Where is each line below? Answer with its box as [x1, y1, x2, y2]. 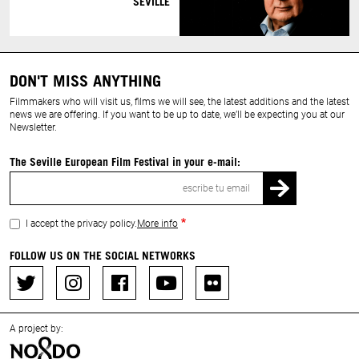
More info [137, 218, 178, 230]
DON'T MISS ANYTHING [10, 71, 161, 91]
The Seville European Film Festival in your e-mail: [10, 154, 240, 168]
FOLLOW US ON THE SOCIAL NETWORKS [10, 248, 196, 263]
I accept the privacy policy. [26, 218, 137, 230]
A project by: [10, 323, 63, 335]
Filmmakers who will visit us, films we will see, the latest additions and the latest [10, 96, 349, 108]
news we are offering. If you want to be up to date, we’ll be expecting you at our [10, 109, 345, 121]
